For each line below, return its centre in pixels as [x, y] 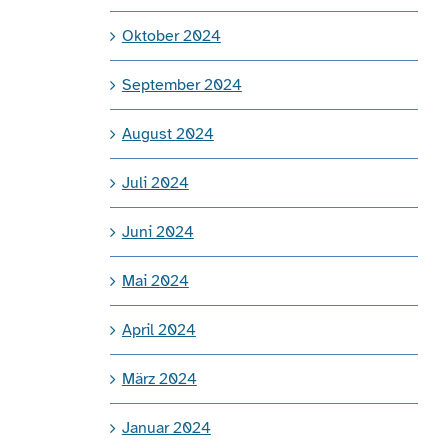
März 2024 [159, 378]
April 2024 [158, 329]
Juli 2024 [155, 182]
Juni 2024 [157, 231]
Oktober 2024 [171, 35]
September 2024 [181, 84]
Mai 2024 [155, 280]
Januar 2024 [166, 427]
